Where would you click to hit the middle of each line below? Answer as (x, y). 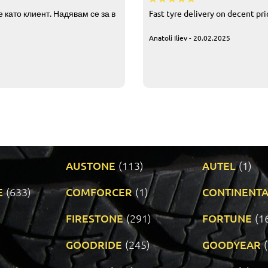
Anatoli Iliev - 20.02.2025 (190, 37)
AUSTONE (91, 165)
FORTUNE (227, 218)
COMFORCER (99, 191)
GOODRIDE (94, 244)
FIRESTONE (95, 218)
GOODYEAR (232, 244)
